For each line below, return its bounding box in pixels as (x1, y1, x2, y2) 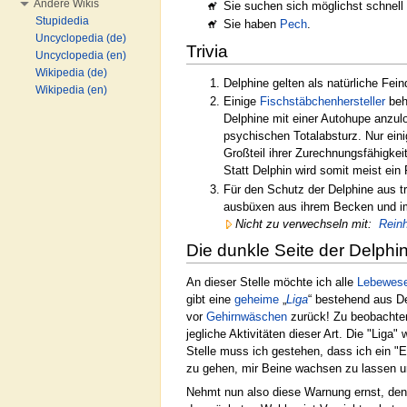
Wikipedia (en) (35, 84, 107, 96)
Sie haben (223, 17, 280, 32)
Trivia (186, 42, 228, 62)
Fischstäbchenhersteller (259, 94, 385, 109)
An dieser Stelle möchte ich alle (186, 275, 357, 290)
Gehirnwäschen (206, 310, 287, 324)
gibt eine (186, 293, 234, 307)
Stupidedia (35, 15, 89, 27)
